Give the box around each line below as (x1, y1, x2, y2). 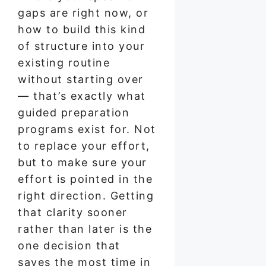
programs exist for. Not (18, 122, 156, 135)
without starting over (18, 72, 144, 85)
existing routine (18, 56, 110, 69)
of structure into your (18, 39, 145, 52)
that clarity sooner (18, 205, 128, 218)
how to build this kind (18, 23, 145, 36)
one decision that (18, 239, 121, 252)
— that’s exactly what (18, 89, 146, 102)
